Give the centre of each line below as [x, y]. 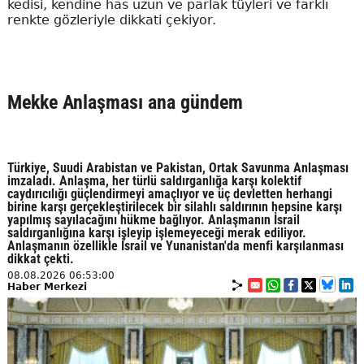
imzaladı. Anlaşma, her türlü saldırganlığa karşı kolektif [154, 180]
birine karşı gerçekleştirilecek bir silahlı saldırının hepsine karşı [174, 206]
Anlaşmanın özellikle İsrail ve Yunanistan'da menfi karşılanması [175, 245]
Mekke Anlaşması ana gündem [125, 102]
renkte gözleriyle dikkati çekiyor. [111, 19]
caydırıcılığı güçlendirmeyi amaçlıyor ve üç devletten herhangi [169, 193]
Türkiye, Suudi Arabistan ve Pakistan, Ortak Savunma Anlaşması [178, 167]
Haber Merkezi [47, 286]
